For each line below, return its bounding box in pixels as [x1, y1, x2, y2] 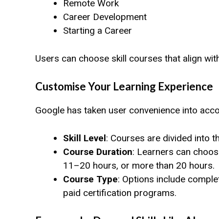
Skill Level [63, 132, 106, 144]
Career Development [63, 11, 147, 23]
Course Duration [63, 146, 132, 157]
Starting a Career [63, 25, 132, 37]
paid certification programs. [63, 187, 176, 198]
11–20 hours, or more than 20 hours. [63, 159, 215, 171]
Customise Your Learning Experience [35, 80, 213, 93]
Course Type [63, 173, 118, 185]
